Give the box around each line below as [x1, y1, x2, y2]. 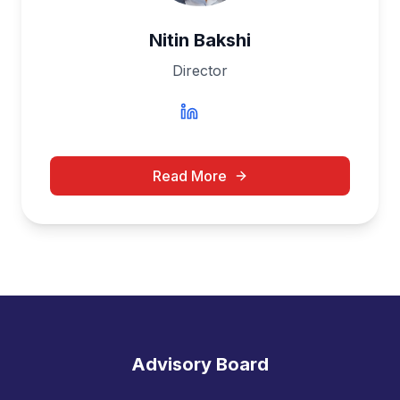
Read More [152, 167, 227, 185]
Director [172, 62, 228, 79]
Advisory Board [131, 354, 269, 375]
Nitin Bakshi [149, 29, 251, 51]
